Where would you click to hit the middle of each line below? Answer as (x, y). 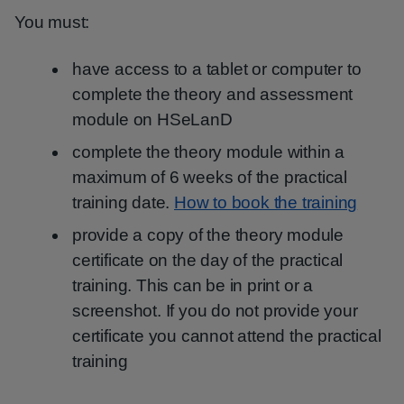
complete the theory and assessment (213, 94)
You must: (52, 22)
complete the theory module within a (208, 152)
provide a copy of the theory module (208, 235)
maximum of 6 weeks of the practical (210, 177)
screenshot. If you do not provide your (215, 311)
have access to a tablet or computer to (217, 69)
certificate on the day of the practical (208, 260)
